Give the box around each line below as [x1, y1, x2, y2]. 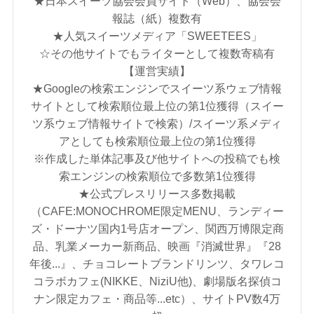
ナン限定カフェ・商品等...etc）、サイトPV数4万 [34, 292, 280, 306]
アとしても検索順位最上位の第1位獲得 [58, 135, 256, 148]
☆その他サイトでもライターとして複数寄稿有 [39, 47, 275, 60]
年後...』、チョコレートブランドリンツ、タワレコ [29, 257, 285, 271]
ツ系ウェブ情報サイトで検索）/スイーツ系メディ [32, 117, 282, 130]
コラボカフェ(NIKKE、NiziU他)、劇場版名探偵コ [32, 275, 282, 288]
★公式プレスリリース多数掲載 [78, 187, 235, 200]
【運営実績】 [123, 64, 191, 78]
